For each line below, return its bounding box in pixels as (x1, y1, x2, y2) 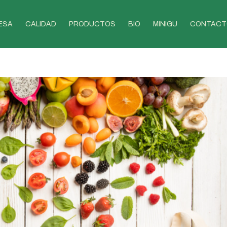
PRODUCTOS (69, 20, 116, 28)
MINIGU (153, 20, 177, 28)
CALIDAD (25, 20, 56, 28)
